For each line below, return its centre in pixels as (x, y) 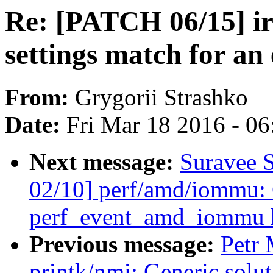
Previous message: (125, 244)
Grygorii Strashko (161, 97)
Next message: (105, 162)
